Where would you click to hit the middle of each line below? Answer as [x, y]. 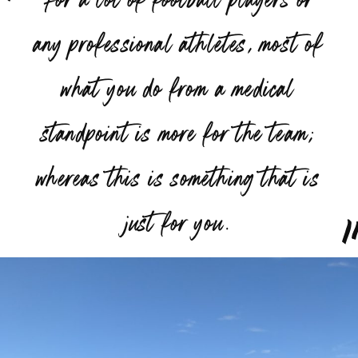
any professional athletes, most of [179, 43]
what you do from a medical [179, 88]
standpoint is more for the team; [179, 132]
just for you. [179, 222]
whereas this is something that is [179, 177]
